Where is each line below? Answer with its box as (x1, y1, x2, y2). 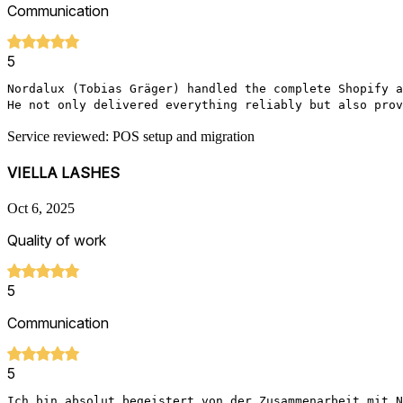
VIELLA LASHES (7, 164, 120, 183)
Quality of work (7, 231, 106, 250)
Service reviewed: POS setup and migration (7, 128, 255, 144)
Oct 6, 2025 (7, 201, 75, 217)
